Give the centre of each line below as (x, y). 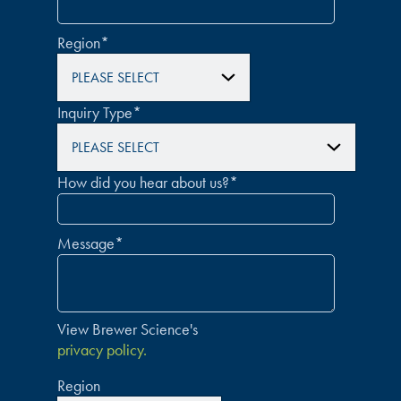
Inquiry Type (95, 112)
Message (86, 243)
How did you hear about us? (143, 182)
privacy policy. (102, 349)
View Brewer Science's (128, 328)
